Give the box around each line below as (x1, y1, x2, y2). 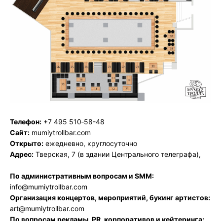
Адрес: (10, 150, 34, 159)
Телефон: (10, 117, 41, 126)
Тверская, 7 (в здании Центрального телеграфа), (34, 150, 201, 159)
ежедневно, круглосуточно (43, 139, 137, 148)
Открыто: (10, 139, 43, 148)
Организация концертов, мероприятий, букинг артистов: (10, 193, 210, 202)
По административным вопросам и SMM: (10, 172, 154, 181)
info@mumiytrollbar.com (10, 183, 87, 191)
